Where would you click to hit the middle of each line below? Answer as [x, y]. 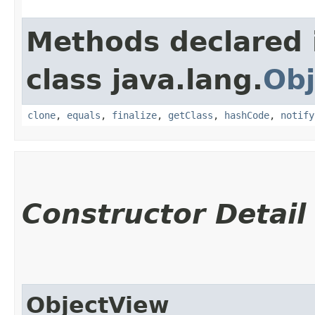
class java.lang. [144, 79]
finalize [134, 115]
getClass [191, 115]
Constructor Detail [164, 214]
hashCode [247, 115]
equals [84, 115]
